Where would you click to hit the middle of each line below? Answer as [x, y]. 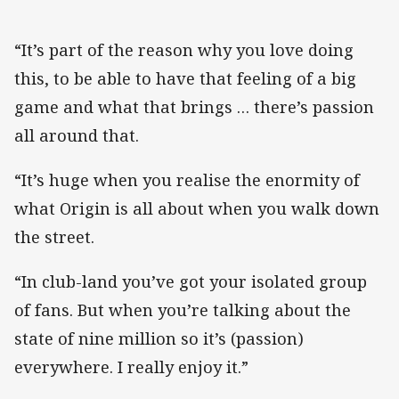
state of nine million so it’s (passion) [159, 338]
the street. [54, 236]
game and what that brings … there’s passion [194, 106]
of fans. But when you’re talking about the [183, 309]
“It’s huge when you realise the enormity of [187, 179]
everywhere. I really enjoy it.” [131, 366]
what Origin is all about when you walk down [197, 208]
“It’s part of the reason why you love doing [184, 49]
